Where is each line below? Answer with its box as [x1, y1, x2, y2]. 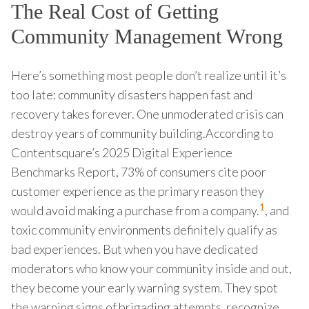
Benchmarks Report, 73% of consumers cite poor [11, 163, 266, 179]
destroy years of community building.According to [11, 125, 274, 141]
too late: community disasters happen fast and [11, 86, 252, 102]
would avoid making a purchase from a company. [11, 202, 259, 218]
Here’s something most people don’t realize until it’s [11, 67, 286, 83]
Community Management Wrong [11, 24, 283, 48]
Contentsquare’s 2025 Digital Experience [11, 144, 232, 160]
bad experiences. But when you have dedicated [11, 241, 258, 257]
